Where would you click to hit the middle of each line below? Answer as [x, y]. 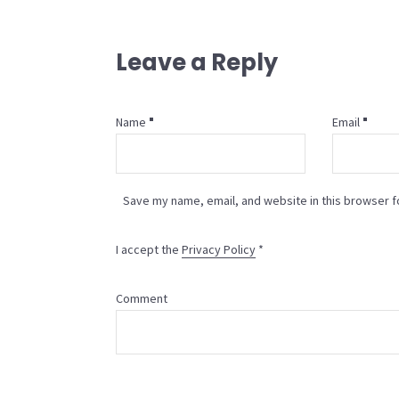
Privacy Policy [219, 249]
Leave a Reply [197, 62]
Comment [142, 298]
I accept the [149, 249]
